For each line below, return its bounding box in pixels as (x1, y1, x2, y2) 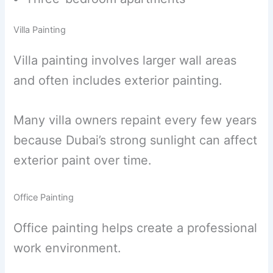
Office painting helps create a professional (13, 220, 258, 235)
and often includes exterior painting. (13, 73, 223, 88)
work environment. (13, 240, 122, 255)
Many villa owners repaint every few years (13, 112, 257, 127)
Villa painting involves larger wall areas (13, 52, 237, 68)
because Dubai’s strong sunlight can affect (13, 132, 258, 147)
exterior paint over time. (13, 152, 152, 168)
